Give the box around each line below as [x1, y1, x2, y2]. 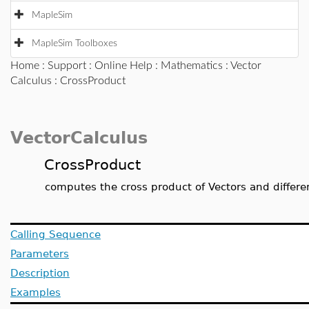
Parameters [10, 248, 69, 259]
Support [48, 60, 86, 71]
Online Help [94, 60, 152, 71]
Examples [10, 286, 61, 298]
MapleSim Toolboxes [32, 39, 117, 48]
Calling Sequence [10, 228, 101, 240]
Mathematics [161, 60, 223, 71]
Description [10, 267, 70, 279]
